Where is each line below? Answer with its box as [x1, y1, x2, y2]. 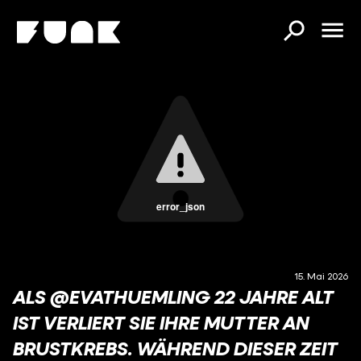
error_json [156, 199, 205, 214]
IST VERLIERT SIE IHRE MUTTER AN [13, 311, 309, 334]
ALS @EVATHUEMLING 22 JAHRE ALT [13, 285, 334, 308]
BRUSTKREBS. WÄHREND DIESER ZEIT [13, 337, 338, 359]
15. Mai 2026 [294, 270, 348, 282]
